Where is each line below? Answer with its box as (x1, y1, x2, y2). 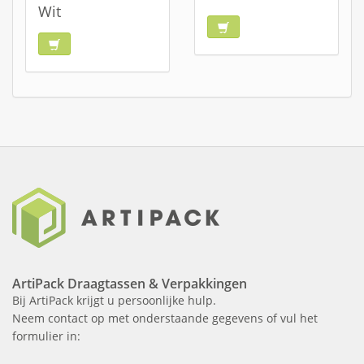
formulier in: (12, 328, 80, 344)
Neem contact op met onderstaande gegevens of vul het (12, 310, 318, 326)
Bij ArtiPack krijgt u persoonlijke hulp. (12, 292, 216, 308)
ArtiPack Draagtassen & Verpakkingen (12, 275, 247, 292)
